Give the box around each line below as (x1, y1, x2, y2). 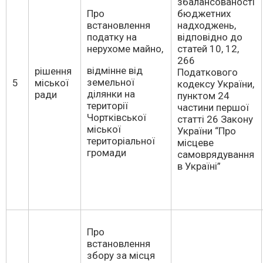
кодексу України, (177, 78, 254, 90)
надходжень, (177, 19, 236, 31)
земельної (87, 76, 134, 88)
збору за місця (87, 249, 155, 261)
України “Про (177, 125, 236, 137)
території (87, 100, 128, 112)
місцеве (177, 137, 214, 149)
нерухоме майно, (87, 43, 163, 55)
